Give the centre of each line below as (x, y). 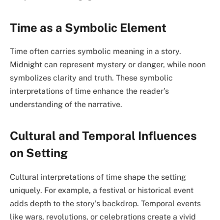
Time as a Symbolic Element (88, 27)
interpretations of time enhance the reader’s (89, 91)
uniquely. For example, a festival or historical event (102, 190)
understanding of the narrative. (66, 105)
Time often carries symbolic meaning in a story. (96, 52)
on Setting (39, 152)
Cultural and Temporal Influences (103, 135)
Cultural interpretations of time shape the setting (98, 177)
